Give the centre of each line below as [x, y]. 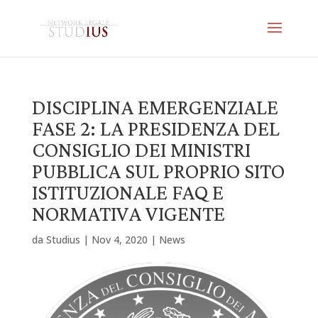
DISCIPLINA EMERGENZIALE [155, 107]
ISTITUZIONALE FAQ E [127, 192]
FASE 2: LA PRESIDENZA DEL [155, 128]
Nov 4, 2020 [119, 240]
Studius [63, 240]
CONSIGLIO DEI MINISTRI [141, 149]
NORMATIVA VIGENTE [128, 213]
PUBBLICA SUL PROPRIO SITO [158, 171]
